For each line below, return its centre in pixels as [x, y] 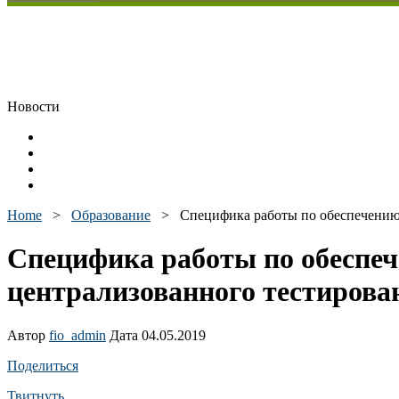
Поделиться [43, 365]
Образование [111, 215]
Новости [33, 106]
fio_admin [77, 335]
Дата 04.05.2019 [156, 335]
